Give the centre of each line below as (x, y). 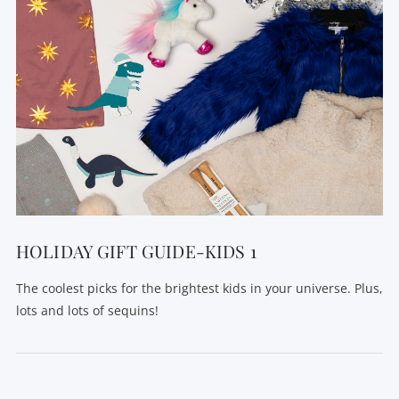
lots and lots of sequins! (87, 310)
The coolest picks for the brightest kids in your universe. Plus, (199, 288)
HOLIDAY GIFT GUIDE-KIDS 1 (136, 252)
